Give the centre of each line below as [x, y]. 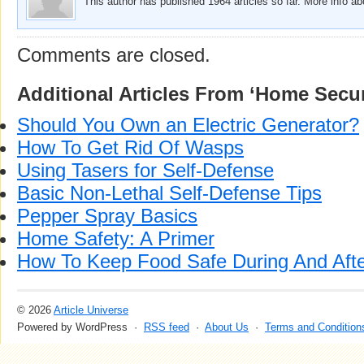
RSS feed [167, 327]
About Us [227, 327]
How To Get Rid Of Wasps [130, 147]
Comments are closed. [114, 55]
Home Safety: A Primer [116, 238]
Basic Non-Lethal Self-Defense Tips [169, 193]
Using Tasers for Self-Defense [145, 170]
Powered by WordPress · [80, 327]
